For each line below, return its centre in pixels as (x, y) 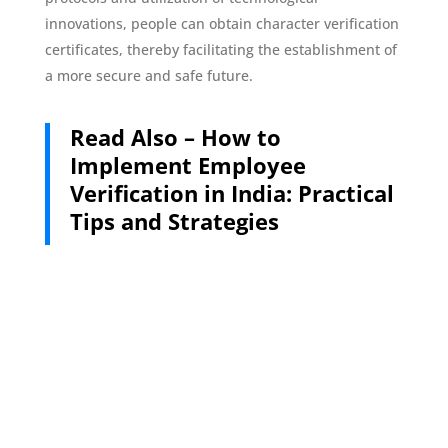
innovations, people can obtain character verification (221, 23)
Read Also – (135, 136)
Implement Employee (187, 164)
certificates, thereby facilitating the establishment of (220, 49)
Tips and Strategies (174, 220)
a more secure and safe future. (148, 75)
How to (240, 136)
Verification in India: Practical (231, 192)
